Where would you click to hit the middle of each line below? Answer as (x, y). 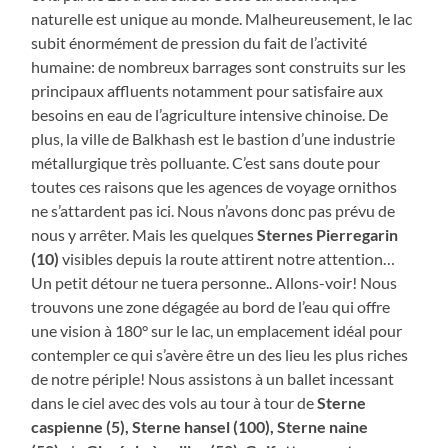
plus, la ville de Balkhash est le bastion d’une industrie (213, 138)
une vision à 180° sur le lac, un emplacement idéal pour (217, 330)
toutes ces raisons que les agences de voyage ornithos (214, 186)
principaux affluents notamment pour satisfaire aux (207, 90)
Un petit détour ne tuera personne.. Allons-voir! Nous (214, 282)
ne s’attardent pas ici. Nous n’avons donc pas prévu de (213, 210)
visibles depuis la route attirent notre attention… (227, 258)
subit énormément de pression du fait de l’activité (199, 42)
